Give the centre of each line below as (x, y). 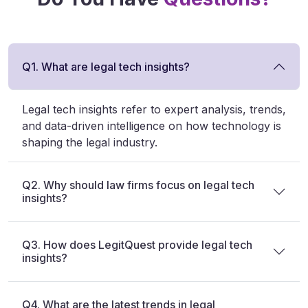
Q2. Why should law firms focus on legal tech (138, 185)
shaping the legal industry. (90, 143)
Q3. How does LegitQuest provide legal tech (137, 245)
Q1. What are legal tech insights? (106, 66)
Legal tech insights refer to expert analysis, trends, (154, 110)
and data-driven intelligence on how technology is (152, 126)
